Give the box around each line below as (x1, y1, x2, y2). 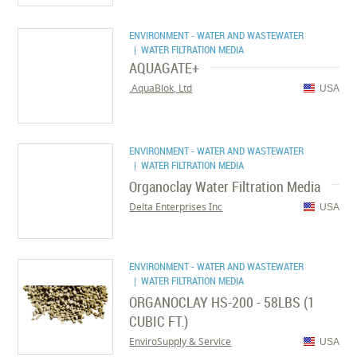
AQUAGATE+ (129, 58, 200, 77)
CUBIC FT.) (129, 312, 189, 331)
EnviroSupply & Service (129, 335, 232, 348)
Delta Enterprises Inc (129, 200, 223, 214)
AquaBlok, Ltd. (131, 81, 193, 95)
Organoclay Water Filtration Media (129, 177, 321, 196)
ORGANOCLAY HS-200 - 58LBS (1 (129, 292, 316, 312)
